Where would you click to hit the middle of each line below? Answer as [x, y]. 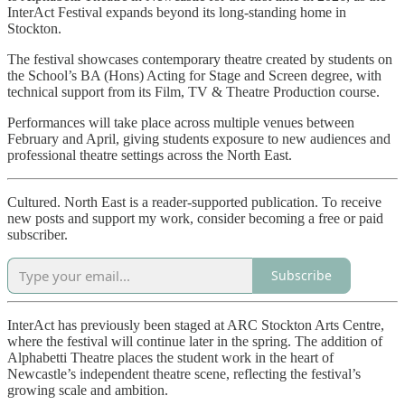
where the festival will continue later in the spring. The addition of [195, 341]
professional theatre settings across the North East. [150, 155]
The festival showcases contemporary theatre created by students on [200, 59]
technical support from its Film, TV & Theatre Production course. [193, 91]
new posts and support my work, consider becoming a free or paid [195, 218]
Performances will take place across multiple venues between [181, 122]
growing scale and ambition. [88, 390]
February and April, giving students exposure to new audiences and [199, 138]
